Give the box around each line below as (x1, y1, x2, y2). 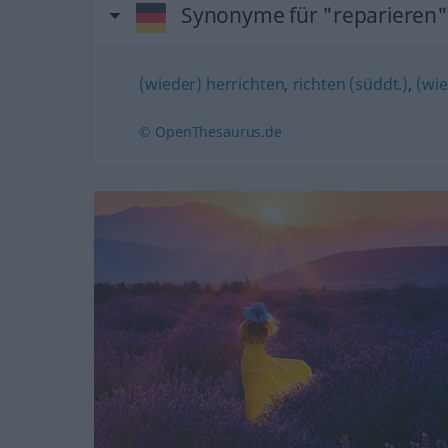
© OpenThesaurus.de (139, 121, 282, 141)
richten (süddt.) (292, 72, 409, 95)
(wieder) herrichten (139, 72, 285, 95)
